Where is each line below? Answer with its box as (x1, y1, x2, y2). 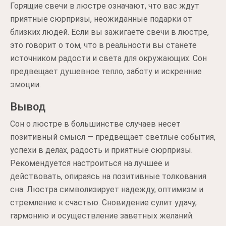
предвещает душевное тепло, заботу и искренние (10, 67, 202, 76)
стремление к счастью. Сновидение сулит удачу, (10, 198, 197, 207)
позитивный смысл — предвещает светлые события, (10, 132, 215, 142)
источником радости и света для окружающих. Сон (10, 53, 207, 63)
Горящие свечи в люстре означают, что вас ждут (10, 1, 199, 11)
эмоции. (10, 80, 41, 89)
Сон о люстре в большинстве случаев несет (10, 119, 181, 129)
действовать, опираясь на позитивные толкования (10, 172, 206, 181)
